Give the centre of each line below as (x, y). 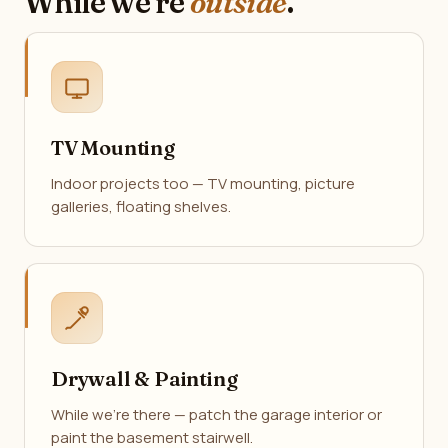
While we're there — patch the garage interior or (216, 414)
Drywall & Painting (144, 378)
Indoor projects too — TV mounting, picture (203, 183)
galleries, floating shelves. (141, 206)
